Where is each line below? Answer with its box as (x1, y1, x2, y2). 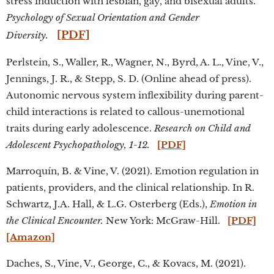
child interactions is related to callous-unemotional (6, 106, 245, 117)
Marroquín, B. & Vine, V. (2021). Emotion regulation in (6, 165, 259, 177)
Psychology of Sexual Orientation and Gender (6, 12, 199, 23)
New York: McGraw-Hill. (103, 215, 228, 226)
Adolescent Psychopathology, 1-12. (6, 139, 157, 150)
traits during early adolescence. (6, 122, 154, 134)
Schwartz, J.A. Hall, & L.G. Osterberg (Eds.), (6, 198, 210, 210)
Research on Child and (154, 122, 251, 134)
